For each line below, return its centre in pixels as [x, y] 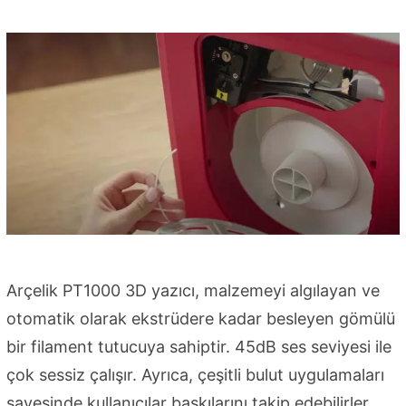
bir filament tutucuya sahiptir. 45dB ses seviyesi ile [199, 347]
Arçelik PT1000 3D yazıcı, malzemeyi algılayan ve [193, 291]
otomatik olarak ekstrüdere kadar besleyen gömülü [201, 319]
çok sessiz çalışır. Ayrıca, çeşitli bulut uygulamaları [195, 375]
